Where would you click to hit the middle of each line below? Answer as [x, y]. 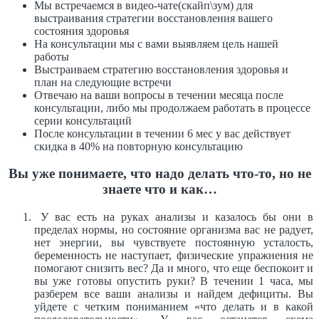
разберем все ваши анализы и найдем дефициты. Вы [174, 294]
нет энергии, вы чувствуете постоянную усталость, [174, 243]
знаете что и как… [159, 189]
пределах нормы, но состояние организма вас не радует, [174, 230]
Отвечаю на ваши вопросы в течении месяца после [159, 95]
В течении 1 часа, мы [257, 281]
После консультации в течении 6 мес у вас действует [162, 133]
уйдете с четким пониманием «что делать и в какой [174, 307]
